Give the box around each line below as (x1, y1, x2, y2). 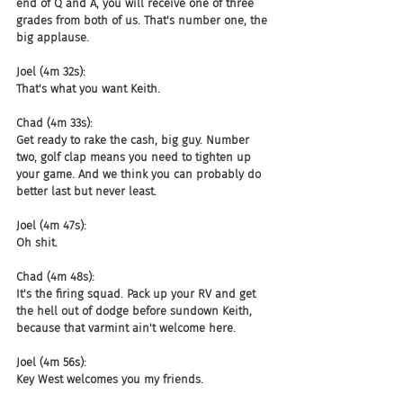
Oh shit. (16, 236, 58, 249)
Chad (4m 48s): (16, 270, 94, 283)
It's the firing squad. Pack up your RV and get (16, 287, 259, 300)
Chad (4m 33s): (16, 116, 93, 130)
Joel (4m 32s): (16, 65, 85, 78)
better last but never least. (16, 184, 157, 198)
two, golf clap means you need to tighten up (16, 150, 255, 164)
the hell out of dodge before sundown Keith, (16, 304, 255, 318)
